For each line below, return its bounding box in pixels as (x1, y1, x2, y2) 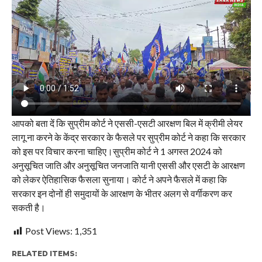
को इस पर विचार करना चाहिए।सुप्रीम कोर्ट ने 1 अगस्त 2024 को (11, 145, 222, 157)
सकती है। (11, 201, 46, 213)
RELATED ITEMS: (11, 249, 77, 258)
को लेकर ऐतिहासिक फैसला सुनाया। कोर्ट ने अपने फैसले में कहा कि (11, 173, 227, 185)
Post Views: (25, 225, 73, 236)
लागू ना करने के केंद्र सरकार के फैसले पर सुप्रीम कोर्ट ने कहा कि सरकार (11, 131, 246, 143)
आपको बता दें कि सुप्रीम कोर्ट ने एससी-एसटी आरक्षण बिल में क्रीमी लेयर (11, 117, 243, 129)
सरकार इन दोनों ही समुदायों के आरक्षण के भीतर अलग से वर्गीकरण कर (11, 187, 232, 199)
